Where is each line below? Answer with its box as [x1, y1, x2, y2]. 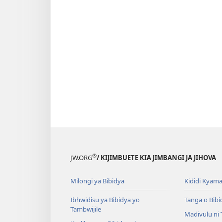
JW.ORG [70, 153, 92, 163]
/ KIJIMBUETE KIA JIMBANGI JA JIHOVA [97, 153, 216, 163]
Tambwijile [70, 205, 101, 214]
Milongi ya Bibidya [70, 176, 124, 186]
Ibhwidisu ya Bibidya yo [70, 195, 140, 205]
